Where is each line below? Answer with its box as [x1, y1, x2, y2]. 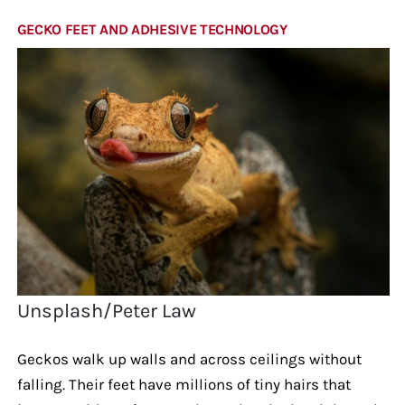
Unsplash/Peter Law [17, 298, 197, 323]
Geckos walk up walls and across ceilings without [16, 349, 362, 368]
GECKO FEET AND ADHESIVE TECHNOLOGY [16, 20, 287, 38]
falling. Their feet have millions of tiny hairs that [16, 374, 351, 393]
